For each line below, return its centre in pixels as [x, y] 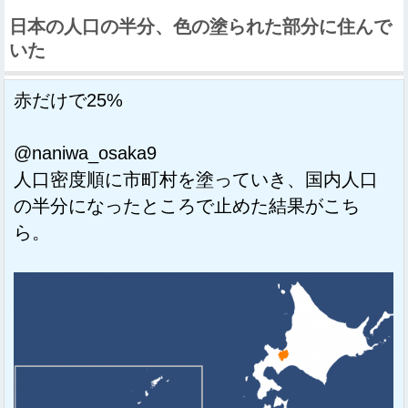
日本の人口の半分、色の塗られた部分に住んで [200, 26]
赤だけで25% [68, 100]
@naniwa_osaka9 [85, 153]
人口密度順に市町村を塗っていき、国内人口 [196, 179]
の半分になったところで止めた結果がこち [187, 205]
